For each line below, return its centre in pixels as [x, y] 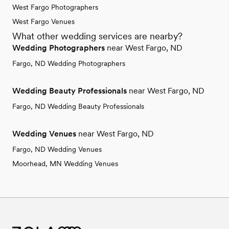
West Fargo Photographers [55, 7]
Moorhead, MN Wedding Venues [65, 163]
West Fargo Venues [43, 21]
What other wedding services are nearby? [97, 36]
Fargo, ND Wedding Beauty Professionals [78, 106]
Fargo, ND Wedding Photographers [69, 63]
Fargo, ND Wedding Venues [57, 149]
